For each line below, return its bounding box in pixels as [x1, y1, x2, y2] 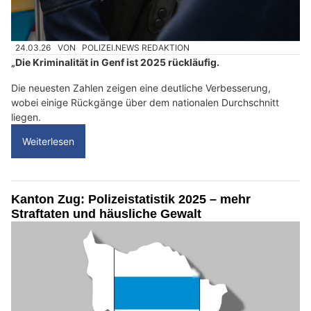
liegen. [11, 111, 41, 124]
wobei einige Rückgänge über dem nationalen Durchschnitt [11, 96, 279, 109]
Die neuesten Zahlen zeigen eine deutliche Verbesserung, [11, 82, 271, 94]
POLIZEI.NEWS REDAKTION [82, 42, 190, 53]
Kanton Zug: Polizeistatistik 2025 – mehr [11, 192, 251, 207]
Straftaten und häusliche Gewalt [11, 207, 201, 221]
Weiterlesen [22, 135, 74, 148]
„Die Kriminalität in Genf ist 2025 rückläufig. [11, 56, 219, 69]
